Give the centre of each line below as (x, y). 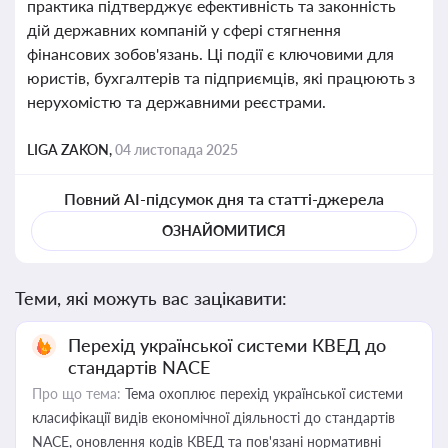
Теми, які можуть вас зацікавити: (151, 298)
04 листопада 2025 (176, 149)
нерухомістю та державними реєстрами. (176, 101)
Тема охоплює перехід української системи (262, 393)
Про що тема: (76, 393)
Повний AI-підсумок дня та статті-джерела (224, 198)
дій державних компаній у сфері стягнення (184, 29)
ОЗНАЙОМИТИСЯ (224, 230)
